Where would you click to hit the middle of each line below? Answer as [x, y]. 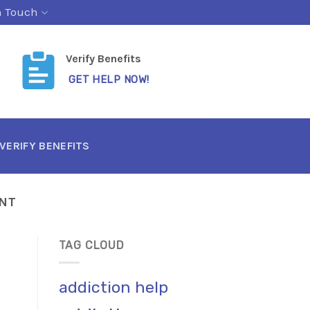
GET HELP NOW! [109, 79]
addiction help [113, 287]
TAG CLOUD [91, 246]
